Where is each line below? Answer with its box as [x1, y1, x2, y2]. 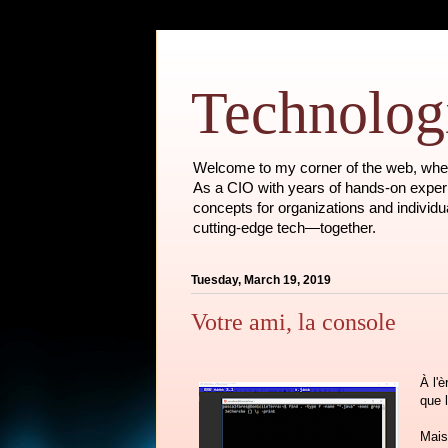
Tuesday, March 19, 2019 [191, 273, 331, 288]
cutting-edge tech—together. [193, 219, 376, 236]
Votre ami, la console [191, 309, 396, 336]
